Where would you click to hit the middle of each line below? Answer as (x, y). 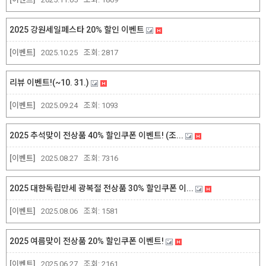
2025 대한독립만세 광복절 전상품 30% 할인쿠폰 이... (102, 189)
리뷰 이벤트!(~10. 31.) (50, 83)
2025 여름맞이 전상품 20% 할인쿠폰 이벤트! (88, 241)
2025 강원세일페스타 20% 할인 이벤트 (78, 30)
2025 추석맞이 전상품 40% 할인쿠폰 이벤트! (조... (97, 136)
